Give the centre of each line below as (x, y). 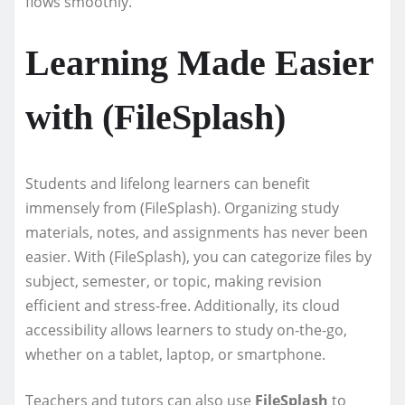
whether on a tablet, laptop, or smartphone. (175, 354)
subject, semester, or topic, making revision (174, 281)
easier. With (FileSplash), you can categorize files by (198, 256)
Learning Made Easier (199, 62)
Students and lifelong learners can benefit (168, 183)
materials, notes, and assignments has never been (197, 232)
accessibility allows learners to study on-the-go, (186, 330)
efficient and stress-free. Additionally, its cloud (183, 305)
